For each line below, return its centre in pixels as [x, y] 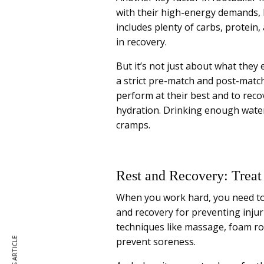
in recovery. [142, 42]
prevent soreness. [156, 242]
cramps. [133, 125]
